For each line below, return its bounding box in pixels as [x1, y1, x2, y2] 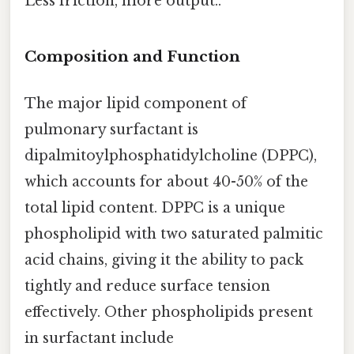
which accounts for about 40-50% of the [24, 173, 308, 191]
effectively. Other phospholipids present [24, 303, 313, 322]
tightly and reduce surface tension [24, 277, 270, 296]
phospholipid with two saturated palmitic [24, 225, 323, 243]
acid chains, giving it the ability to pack [24, 251, 303, 269]
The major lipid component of [24, 95, 247, 113]
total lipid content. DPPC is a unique [24, 199, 285, 217]
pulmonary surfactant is [24, 121, 198, 139]
